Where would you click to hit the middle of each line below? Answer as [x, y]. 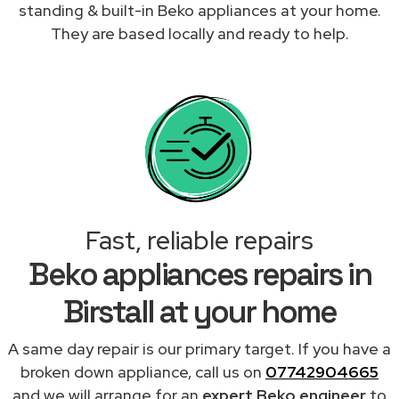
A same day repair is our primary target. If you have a [199, 348]
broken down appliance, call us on [143, 371]
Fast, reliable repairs [199, 240]
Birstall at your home [199, 311]
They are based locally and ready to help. [199, 33]
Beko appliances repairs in [199, 274]
